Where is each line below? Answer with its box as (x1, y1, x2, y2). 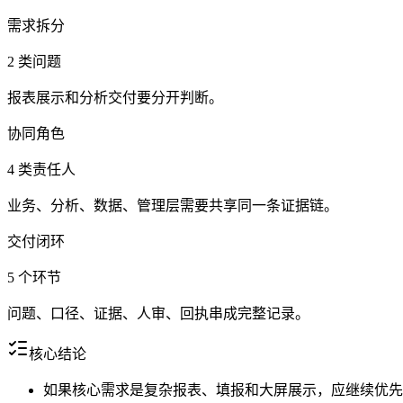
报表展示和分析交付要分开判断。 (7, 90, 223, 106)
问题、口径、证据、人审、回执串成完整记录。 (7, 306, 309, 322)
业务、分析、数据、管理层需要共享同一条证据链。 (7, 198, 338, 214)
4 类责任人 (7, 162, 76, 178)
